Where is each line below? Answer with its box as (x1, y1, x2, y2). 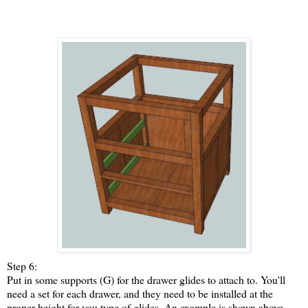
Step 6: (7, 258, 37, 274)
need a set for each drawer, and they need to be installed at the (7, 286, 273, 301)
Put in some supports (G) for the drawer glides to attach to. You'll (7, 272, 285, 287)
